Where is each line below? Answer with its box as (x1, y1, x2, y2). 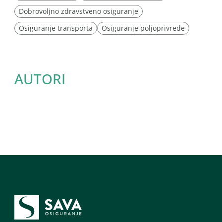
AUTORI (14, 69, 65, 88)
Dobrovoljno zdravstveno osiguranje (19, 6, 138, 16)
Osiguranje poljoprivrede (102, 23, 185, 33)
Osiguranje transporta (19, 23, 93, 33)
